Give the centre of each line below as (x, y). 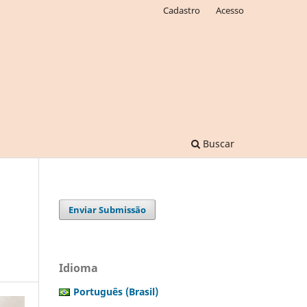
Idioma (78, 268)
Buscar (217, 143)
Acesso (230, 10)
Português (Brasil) (116, 291)
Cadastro (182, 10)
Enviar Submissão (108, 209)
